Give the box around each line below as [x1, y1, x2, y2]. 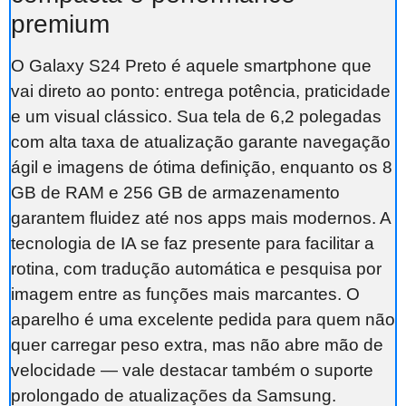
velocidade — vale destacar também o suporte [11, 360, 373, 380]
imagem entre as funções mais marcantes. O [11, 284, 360, 304]
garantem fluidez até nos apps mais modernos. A [11, 208, 391, 227]
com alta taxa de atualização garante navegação [11, 131, 391, 151]
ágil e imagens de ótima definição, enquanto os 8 [11, 157, 392, 177]
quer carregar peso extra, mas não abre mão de [11, 334, 383, 354]
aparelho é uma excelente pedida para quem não [11, 309, 395, 329]
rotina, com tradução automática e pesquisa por [11, 258, 382, 278]
